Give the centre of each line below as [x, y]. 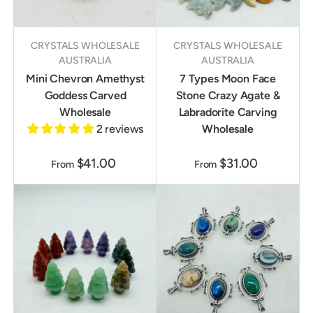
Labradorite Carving [228, 112]
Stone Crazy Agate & [228, 96]
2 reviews [120, 129]
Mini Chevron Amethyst [85, 79]
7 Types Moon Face [228, 79]
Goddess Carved [85, 96]
